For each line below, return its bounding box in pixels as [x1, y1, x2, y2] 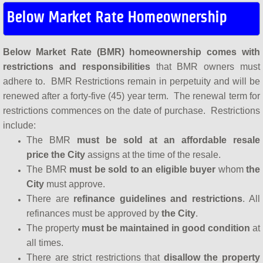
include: [3, 120, 36, 130]
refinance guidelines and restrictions [73, 193, 242, 204]
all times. [26, 237, 63, 248]
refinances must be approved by [26, 208, 161, 218]
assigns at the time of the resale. [87, 149, 221, 160]
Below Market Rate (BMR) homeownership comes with [3, 46, 260, 57]
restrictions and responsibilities [3, 61, 150, 72]
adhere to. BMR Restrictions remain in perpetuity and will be [3, 76, 260, 86]
